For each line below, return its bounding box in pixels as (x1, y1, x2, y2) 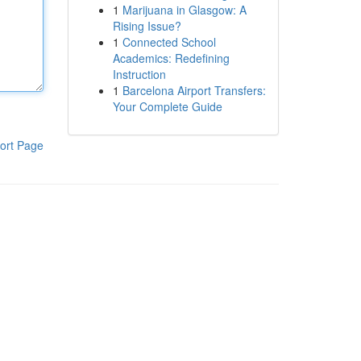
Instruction (112, 66, 166, 82)
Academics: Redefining (112, 50, 230, 66)
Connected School (122, 34, 216, 50)
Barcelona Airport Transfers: (122, 82, 266, 98)
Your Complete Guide (112, 98, 222, 114)
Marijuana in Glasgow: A (122, 2, 247, 18)
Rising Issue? (112, 18, 181, 34)
